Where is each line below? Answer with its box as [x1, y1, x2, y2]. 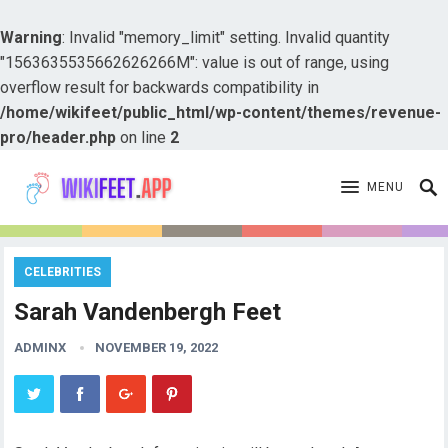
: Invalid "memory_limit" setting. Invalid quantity [62, 28, 390, 47]
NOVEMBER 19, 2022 [95, 340, 219, 355]
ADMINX [14, 340, 67, 355]
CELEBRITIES [24, 265, 102, 279]
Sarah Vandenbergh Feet [14, 298, 282, 326]
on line [116, 128, 170, 147]
